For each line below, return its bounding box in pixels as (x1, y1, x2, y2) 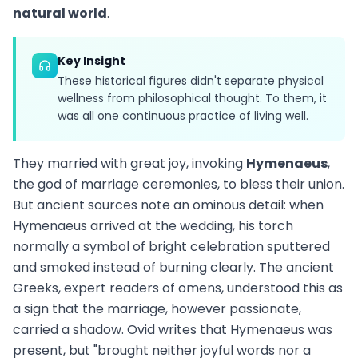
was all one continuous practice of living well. (58, 107, 308, 124)
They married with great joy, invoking (13, 153, 246, 173)
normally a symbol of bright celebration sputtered (13, 237, 330, 256)
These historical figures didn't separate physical (58, 72, 324, 89)
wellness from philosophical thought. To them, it (58, 89, 327, 106)
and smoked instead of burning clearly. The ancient (13, 257, 334, 276)
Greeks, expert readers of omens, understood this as (13, 278, 343, 297)
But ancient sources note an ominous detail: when (13, 195, 324, 214)
